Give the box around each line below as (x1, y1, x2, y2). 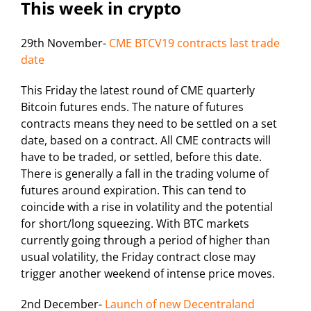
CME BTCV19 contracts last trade (109, 35, 280, 51)
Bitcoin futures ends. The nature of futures (21, 99, 244, 115)
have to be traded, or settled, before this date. (21, 149, 262, 165)
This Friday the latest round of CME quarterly (21, 83, 255, 99)
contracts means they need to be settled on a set (21, 116, 277, 132)
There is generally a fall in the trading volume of (21, 166, 269, 182)
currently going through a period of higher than (21, 233, 270, 249)
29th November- (21, 35, 109, 51)
